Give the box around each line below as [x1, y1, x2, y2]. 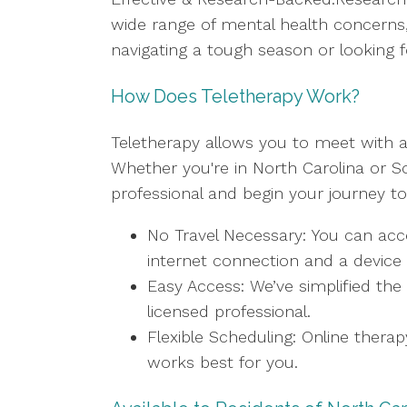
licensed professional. [147, 302, 311, 321]
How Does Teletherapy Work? [111, 85, 360, 107]
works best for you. [147, 352, 298, 372]
